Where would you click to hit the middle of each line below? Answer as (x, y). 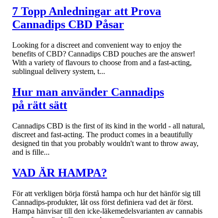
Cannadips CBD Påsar (68, 25)
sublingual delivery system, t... (59, 72)
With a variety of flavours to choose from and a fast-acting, (102, 63)
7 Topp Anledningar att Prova (87, 11)
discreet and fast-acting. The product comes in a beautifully (102, 134)
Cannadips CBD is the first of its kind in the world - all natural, (109, 126)
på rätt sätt (40, 105)
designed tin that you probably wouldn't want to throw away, (105, 143)
